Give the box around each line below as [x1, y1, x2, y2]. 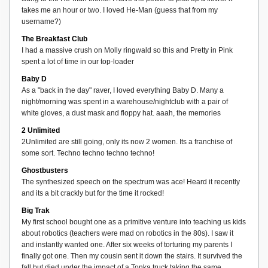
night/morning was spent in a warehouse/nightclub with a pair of [22, 97, 228, 106]
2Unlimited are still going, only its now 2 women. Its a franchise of [22, 137, 232, 146]
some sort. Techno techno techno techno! [22, 148, 154, 157]
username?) [22, 17, 61, 26]
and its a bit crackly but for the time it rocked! [22, 188, 164, 197]
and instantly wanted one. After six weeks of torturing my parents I [22, 240, 232, 249]
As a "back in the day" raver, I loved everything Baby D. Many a [22, 86, 224, 95]
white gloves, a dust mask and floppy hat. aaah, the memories [22, 108, 221, 117]
